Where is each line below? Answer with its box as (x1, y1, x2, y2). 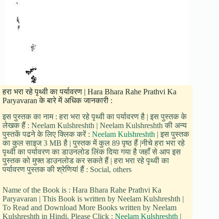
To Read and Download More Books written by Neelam (2, 203, 176, 212)
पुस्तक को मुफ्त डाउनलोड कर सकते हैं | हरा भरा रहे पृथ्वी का (2, 156, 169, 165)
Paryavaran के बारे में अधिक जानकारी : (2, 96, 112, 105)
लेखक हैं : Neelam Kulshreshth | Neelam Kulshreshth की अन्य (2, 121, 187, 130)
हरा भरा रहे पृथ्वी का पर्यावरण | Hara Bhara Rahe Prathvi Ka (2, 88, 176, 96)
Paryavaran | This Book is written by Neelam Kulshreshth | (2, 195, 184, 203)
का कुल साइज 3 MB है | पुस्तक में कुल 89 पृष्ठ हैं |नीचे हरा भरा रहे (2, 139, 185, 148)
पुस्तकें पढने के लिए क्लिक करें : (2, 130, 92, 139)
